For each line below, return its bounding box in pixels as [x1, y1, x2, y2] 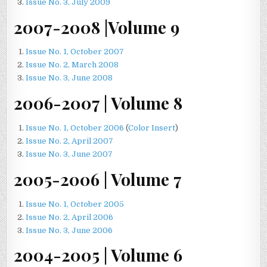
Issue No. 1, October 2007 [26, 47, 125, 57]
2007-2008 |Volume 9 [14, 15, 180, 38]
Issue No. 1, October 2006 [26, 123, 125, 132]
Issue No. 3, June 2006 [26, 225, 113, 235]
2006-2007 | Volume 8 [14, 92, 183, 114]
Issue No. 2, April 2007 [26, 136, 114, 145]
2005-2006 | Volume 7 [14, 167, 182, 190]
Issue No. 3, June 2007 [26, 149, 113, 159]
